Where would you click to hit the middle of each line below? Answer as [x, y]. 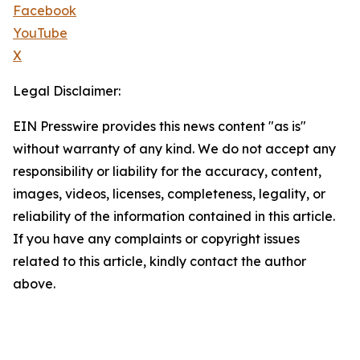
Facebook [45, 11]
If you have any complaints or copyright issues [156, 239]
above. [34, 284]
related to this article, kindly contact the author [160, 262]
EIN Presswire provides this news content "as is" [160, 127]
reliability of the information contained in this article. [174, 217]
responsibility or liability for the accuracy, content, [167, 172]
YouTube [40, 33]
